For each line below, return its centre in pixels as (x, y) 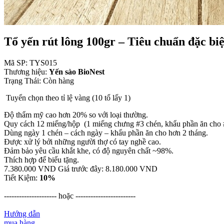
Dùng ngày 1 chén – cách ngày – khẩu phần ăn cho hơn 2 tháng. (106, 132)
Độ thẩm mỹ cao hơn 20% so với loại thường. (76, 114)
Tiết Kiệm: (22, 177)
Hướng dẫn (22, 213)
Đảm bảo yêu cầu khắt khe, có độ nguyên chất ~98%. (89, 150)
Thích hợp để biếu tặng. (41, 159)
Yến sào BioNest (77, 71)
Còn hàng (58, 80)
